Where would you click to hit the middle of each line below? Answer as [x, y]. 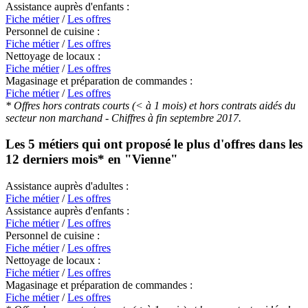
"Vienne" [151, 159]
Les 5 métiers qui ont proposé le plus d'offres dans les [154, 144]
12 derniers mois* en [65, 159]
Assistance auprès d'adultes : [67, 186]
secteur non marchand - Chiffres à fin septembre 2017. [123, 118]
